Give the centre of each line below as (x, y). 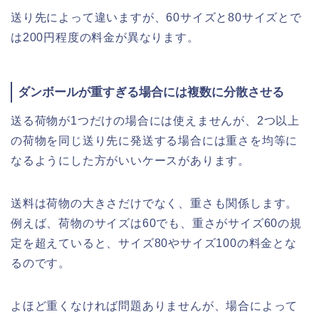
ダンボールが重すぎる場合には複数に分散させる (151, 92)
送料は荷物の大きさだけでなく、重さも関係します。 (155, 204)
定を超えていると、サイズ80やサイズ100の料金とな (154, 244)
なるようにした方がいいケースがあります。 (130, 161)
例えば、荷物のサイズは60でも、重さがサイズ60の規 (156, 224)
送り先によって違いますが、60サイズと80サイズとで (156, 17)
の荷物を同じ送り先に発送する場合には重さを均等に (155, 141)
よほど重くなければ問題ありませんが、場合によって (155, 306)
